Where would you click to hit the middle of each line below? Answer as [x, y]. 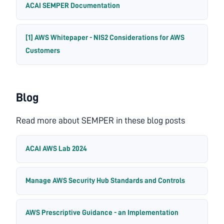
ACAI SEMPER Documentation [73, 6]
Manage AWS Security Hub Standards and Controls [105, 181]
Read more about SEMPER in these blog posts [100, 121]
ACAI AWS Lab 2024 [56, 149]
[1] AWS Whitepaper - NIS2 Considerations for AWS [105, 38]
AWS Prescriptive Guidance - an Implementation [102, 213]
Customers [43, 51]
